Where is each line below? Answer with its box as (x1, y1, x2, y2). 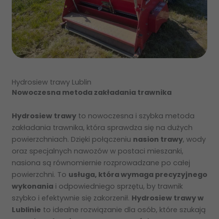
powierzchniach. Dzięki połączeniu (12, 134, 133, 144)
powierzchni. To (12, 169, 68, 179)
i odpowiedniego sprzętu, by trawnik (53, 181, 183, 191)
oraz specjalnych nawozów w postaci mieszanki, (12, 146, 183, 156)
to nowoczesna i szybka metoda (76, 110, 195, 121)
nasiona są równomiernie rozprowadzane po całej (12, 157, 190, 168)
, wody (183, 134, 206, 144)
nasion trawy (133, 134, 183, 144)
